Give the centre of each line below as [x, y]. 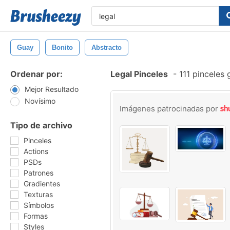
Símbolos [39, 205]
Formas [36, 216]
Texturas [38, 194]
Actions [36, 151]
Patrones [39, 173]
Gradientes [42, 184]
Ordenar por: [36, 74]
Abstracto [107, 47]
